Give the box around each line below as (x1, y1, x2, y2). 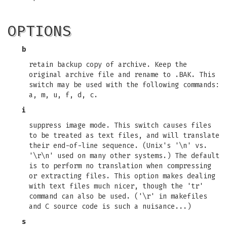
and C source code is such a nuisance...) (29, 202, 191, 211)
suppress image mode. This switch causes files (29, 121, 211, 130)
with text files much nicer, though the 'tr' (29, 182, 203, 191)
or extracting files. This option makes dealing (29, 172, 215, 180)
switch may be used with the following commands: (29, 81, 219, 89)
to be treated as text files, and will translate (29, 131, 219, 140)
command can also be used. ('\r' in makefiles (29, 192, 207, 201)
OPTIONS (8, 22, 71, 40)
